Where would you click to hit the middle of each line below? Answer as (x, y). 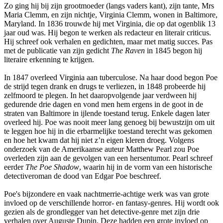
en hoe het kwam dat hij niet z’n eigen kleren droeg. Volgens (99, 140)
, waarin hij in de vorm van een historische (146, 167)
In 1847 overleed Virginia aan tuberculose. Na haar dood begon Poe (111, 77)
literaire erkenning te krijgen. (49, 59)
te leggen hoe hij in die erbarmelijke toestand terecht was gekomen (108, 131)
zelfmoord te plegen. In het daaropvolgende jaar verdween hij (100, 95)
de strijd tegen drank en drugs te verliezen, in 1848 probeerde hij (105, 86)
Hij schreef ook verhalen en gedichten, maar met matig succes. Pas (108, 41)
